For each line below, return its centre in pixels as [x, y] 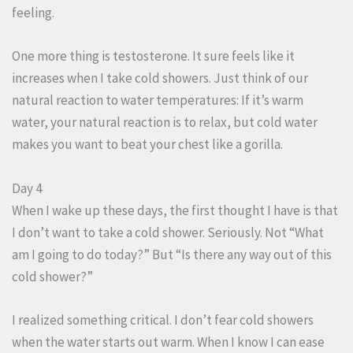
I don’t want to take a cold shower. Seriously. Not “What [168, 232]
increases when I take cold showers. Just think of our [160, 78]
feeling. [33, 13]
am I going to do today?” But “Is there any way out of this [172, 254]
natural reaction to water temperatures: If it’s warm [158, 100]
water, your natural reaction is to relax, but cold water [165, 123]
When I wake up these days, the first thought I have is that [175, 210]
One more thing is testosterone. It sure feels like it [153, 56]
